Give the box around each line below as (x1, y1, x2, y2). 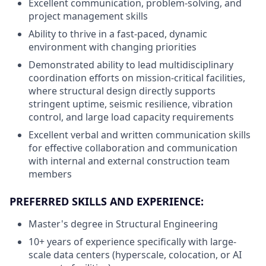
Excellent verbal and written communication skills (28, 128, 251, 141)
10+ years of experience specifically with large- (28, 235, 236, 248)
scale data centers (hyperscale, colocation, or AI (28, 248, 242, 261)
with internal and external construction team (28, 154, 230, 167)
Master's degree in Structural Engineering (28, 217, 218, 230)
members (28, 167, 72, 180)
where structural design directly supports (28, 84, 216, 97)
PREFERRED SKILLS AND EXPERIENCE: (9, 194, 204, 208)
